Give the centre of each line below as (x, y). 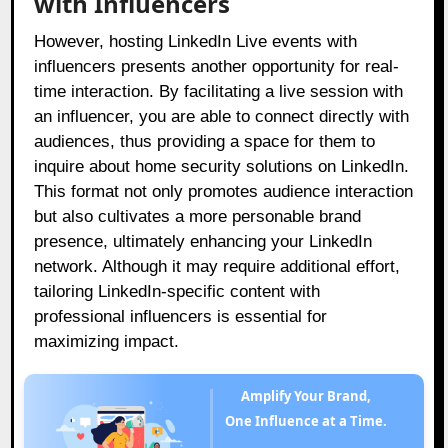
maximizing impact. (107, 342)
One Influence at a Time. (305, 421)
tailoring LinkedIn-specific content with (177, 292)
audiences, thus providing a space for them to (205, 142)
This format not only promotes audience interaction (224, 192)
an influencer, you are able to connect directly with (222, 117)
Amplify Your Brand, (310, 396)
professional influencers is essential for (181, 317)
